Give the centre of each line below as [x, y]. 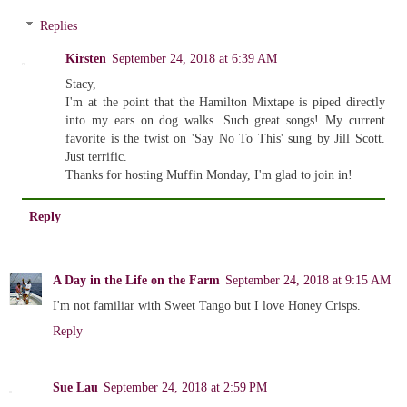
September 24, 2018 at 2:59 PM [185, 387]
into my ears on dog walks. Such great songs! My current [225, 120]
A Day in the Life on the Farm [136, 279]
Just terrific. [97, 157]
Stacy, [81, 84]
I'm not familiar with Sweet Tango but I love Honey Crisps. [207, 305]
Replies [59, 26]
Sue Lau [75, 387]
